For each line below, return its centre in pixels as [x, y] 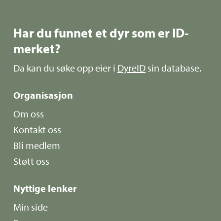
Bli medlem [37, 145]
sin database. [174, 68]
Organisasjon [43, 95]
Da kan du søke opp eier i [66, 68]
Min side [31, 207]
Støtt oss [32, 161]
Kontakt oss [37, 129]
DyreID [132, 68]
